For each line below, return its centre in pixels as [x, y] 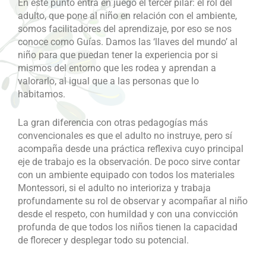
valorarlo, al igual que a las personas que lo [108, 81]
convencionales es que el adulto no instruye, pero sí [125, 135]
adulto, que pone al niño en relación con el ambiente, [127, 16]
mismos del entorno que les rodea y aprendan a [117, 68]
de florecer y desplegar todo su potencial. [103, 240]
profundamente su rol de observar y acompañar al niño [133, 201]
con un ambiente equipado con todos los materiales [126, 175]
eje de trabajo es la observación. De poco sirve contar [129, 161]
